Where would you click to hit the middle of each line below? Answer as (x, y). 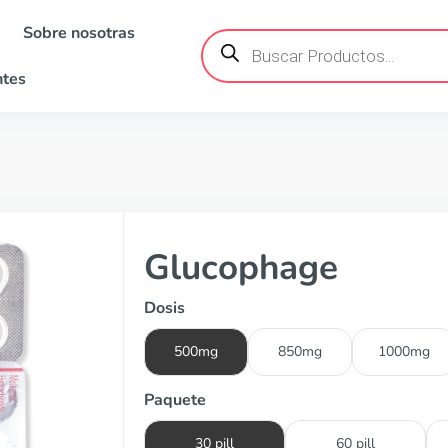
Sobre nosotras (78, 33)
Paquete (175, 400)
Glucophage (241, 267)
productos (235, 68)
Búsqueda (235, 36)
